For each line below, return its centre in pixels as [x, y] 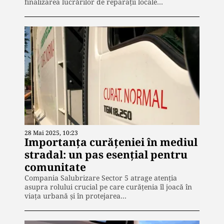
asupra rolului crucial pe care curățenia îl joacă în [108, 186]
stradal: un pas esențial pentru [106, 154]
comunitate [55, 167]
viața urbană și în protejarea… [75, 195]
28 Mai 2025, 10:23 [51, 132]
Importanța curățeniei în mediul [111, 142]
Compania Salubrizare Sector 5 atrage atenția [101, 177]
